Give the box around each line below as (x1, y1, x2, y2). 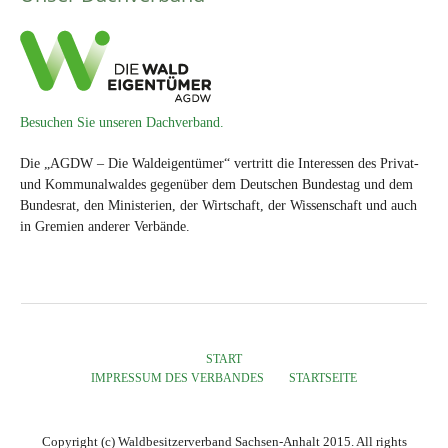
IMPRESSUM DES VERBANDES (91, 371, 264, 386)
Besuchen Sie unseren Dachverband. (20, 115, 224, 131)
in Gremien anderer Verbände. (20, 219, 190, 235)
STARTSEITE (289, 371, 357, 386)
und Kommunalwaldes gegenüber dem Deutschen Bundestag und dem (20, 177, 413, 193)
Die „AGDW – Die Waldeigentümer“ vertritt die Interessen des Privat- (20, 156, 419, 172)
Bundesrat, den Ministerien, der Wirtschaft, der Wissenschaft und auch (20, 198, 417, 214)
